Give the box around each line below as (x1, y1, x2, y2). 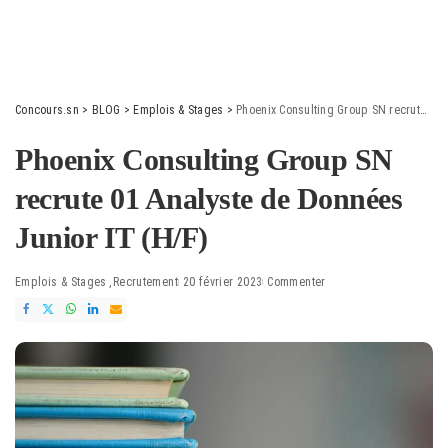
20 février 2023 (182, 275, 263, 289)
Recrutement (112, 275, 178, 289)
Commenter (267, 275, 326, 289)
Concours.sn (15, 103, 79, 117)
